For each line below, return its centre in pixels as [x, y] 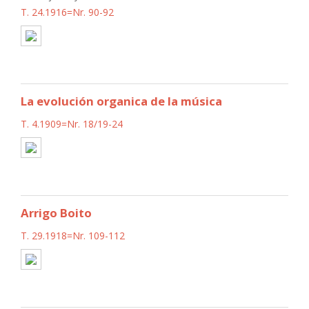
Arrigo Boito [56, 212]
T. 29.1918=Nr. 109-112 [73, 235]
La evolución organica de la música [121, 101]
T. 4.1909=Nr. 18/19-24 [72, 123]
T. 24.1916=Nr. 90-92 [67, 12]
